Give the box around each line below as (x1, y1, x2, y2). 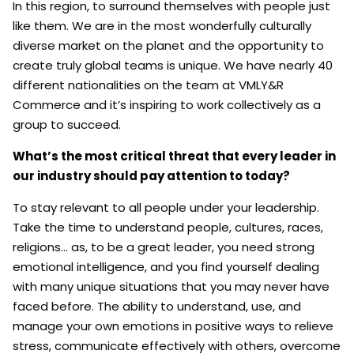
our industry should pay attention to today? (13, 167, 290, 184)
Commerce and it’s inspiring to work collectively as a (13, 96, 321, 113)
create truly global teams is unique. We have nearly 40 (13, 56, 333, 73)
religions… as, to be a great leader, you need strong (13, 238, 314, 255)
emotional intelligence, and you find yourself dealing (13, 258, 319, 275)
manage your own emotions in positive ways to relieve (13, 317, 333, 334)
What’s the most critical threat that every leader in (13, 147, 336, 164)
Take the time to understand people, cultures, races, (13, 218, 323, 235)
